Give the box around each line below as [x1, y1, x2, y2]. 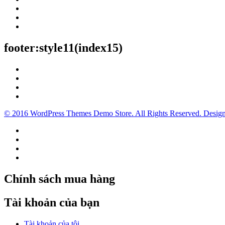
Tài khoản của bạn [4, 195, 99, 209]
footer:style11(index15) [4, 41, 123, 55]
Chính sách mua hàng [4, 172, 115, 185]
